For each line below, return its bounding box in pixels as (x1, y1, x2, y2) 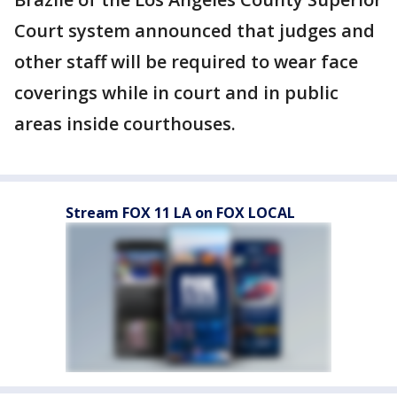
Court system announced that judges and (14, 19, 375, 43)
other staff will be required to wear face (14, 50, 358, 74)
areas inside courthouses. (14, 112, 236, 136)
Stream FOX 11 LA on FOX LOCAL (66, 203, 295, 223)
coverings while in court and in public (14, 81, 339, 105)
